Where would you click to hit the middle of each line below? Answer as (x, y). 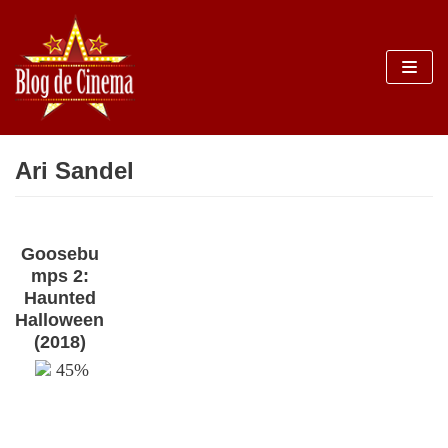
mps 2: (59, 275)
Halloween (60, 319)
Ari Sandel (74, 170)
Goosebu (59, 253)
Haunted (59, 297)
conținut (48, 106)
